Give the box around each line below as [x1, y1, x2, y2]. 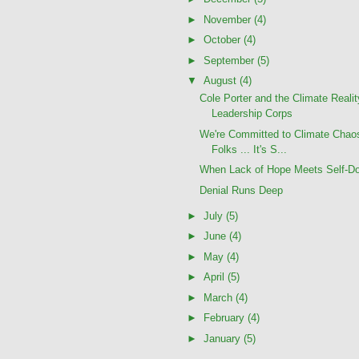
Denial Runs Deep [200, 184, 284, 196]
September [203, 54, 257, 67]
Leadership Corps [212, 107, 293, 120]
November [203, 13, 254, 26]
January [203, 332, 244, 345]
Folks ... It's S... [212, 143, 288, 155]
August [203, 75, 240, 87]
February [203, 312, 248, 325]
